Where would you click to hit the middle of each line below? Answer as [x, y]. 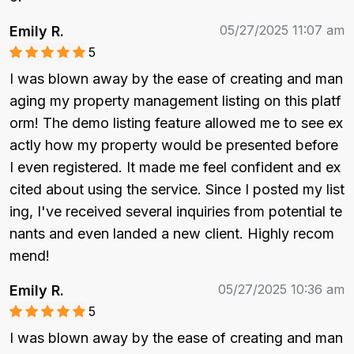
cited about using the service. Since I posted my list [177, 189]
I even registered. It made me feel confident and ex [175, 167]
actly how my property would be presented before [176, 145]
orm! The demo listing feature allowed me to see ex [176, 122]
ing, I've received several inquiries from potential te [176, 211]
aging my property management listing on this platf [175, 100]
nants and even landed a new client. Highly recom [172, 233]
